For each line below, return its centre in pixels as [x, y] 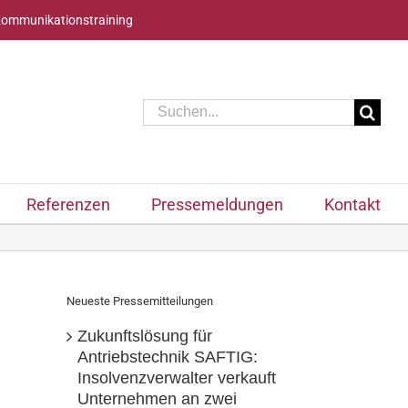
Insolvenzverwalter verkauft [177, 378]
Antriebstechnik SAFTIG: [168, 357]
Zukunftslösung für [145, 337]
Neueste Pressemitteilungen [140, 301]
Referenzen [68, 204]
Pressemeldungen [217, 204]
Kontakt [352, 204]
